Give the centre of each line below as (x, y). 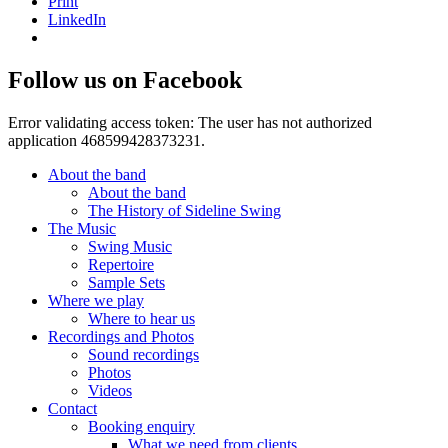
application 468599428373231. (106, 141)
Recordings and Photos (121, 337)
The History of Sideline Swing (184, 211)
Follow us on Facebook (125, 80)
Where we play (96, 301)
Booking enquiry (141, 427)
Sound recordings (143, 355)
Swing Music (130, 247)
